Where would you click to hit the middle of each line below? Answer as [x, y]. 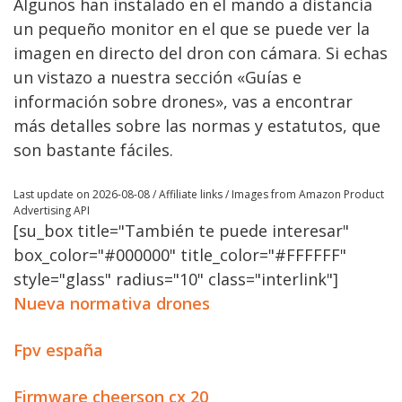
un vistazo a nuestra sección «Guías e [157, 77]
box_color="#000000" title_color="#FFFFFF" [180, 255]
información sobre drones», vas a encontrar [183, 101]
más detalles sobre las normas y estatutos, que [197, 126]
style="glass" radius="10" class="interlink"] [176, 279]
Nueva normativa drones [112, 303]
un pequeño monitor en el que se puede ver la [192, 29]
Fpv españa [58, 350]
